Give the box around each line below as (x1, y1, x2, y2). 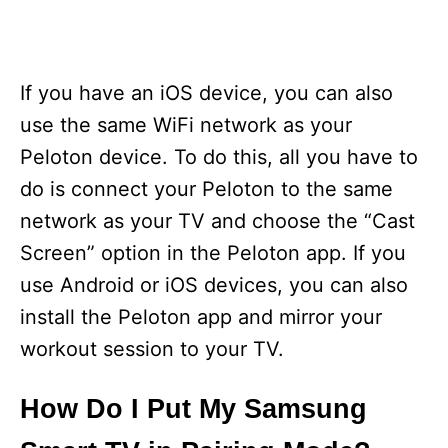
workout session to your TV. (20, 337, 284, 362)
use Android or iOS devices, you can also (20, 273, 408, 298)
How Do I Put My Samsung (20, 394, 367, 425)
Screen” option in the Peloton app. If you (20, 241, 406, 266)
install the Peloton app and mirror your (20, 305, 382, 330)
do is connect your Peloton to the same (20, 177, 393, 202)
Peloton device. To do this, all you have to (20, 145, 418, 170)
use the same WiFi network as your (20, 113, 352, 138)
